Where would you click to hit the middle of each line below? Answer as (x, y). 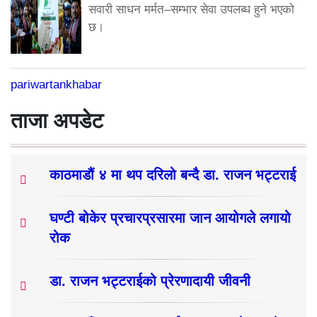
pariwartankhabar (56, 84)
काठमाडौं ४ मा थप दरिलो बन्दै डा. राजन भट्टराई (173, 174)
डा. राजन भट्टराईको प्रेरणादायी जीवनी (150, 281)
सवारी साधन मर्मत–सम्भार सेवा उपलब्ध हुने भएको (191, 9)
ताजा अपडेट (57, 120)
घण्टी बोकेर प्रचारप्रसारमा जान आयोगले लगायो (170, 218)
